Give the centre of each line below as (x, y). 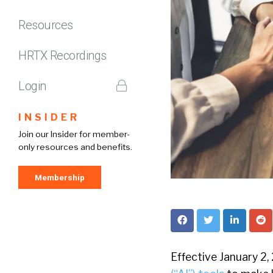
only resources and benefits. (75, 147)
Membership (60, 177)
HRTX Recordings (62, 55)
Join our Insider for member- (74, 134)
